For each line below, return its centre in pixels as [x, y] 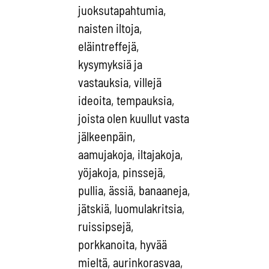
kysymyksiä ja [110, 64]
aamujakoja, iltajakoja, [131, 154]
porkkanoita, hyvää [123, 244]
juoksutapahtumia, [122, 10]
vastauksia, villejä [120, 82]
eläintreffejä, [109, 46]
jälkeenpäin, [107, 136]
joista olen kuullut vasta [134, 118]
